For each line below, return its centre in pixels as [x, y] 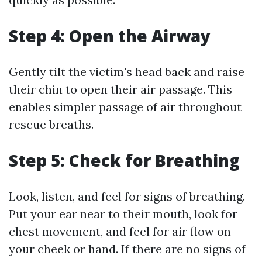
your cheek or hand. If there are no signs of [127, 249]
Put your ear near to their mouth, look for [123, 214]
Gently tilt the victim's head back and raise [127, 72]
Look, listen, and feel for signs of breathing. [127, 196]
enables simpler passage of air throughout [125, 107]
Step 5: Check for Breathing [124, 161]
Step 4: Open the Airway [110, 36]
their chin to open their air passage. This [120, 89]
